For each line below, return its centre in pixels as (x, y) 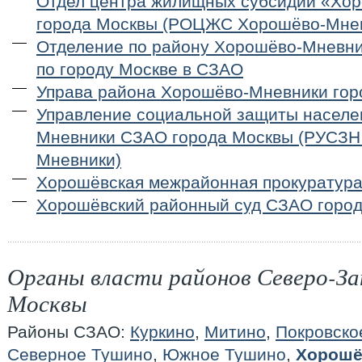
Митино (235, 332)
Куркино (162, 332)
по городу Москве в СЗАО (140, 69)
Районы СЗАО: (69, 332)
